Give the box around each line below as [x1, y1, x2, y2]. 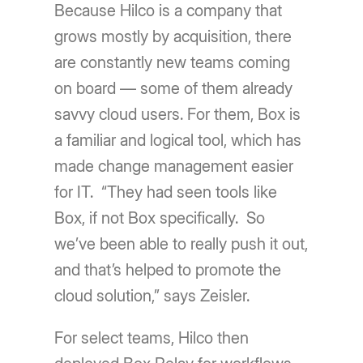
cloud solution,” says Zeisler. [54, 285, 250, 305]
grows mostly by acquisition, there [54, 26, 293, 46]
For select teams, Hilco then [54, 327, 250, 348]
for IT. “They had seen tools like [54, 181, 278, 202]
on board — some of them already [54, 78, 293, 98]
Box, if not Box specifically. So [54, 207, 266, 228]
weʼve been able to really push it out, [54, 233, 309, 254]
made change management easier [54, 156, 294, 176]
